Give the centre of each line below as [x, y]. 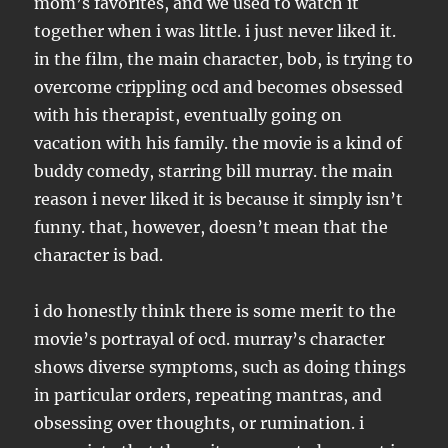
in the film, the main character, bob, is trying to [224, 58]
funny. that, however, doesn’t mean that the [211, 226]
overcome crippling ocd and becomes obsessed [219, 86]
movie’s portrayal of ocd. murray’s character [210, 338]
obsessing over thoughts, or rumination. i [199, 422]
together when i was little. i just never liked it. [215, 30]
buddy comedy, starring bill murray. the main [214, 170]
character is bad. [99, 254]
